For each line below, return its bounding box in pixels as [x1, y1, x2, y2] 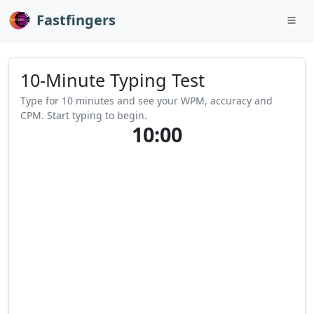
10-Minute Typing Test [20, 68, 205, 92]
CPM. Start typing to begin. [20, 109, 147, 122]
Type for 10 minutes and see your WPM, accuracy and [20, 94, 273, 107]
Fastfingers [36, 11, 116, 29]
